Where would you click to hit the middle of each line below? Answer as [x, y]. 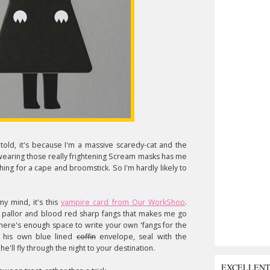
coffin [86, 237]
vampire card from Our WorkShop [123, 202]
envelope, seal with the [141, 237]
